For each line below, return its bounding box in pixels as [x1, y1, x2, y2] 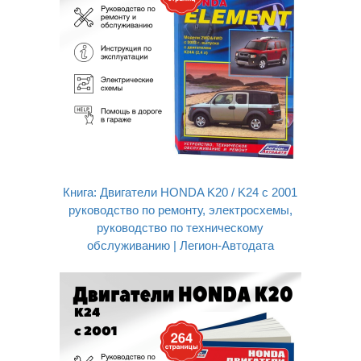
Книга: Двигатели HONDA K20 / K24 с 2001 [63, 185, 298, 199]
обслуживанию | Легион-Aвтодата [86, 239, 274, 252]
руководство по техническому [97, 221, 264, 234]
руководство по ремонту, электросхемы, [68, 203, 293, 217]
